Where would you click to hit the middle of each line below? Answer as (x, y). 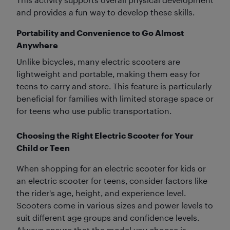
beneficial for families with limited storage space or (115, 98)
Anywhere (37, 45)
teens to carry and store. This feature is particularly (114, 86)
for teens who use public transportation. (94, 111)
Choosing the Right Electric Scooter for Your (105, 135)
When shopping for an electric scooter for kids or (111, 168)
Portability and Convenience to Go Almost (100, 33)
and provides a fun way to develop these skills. (106, 12)
